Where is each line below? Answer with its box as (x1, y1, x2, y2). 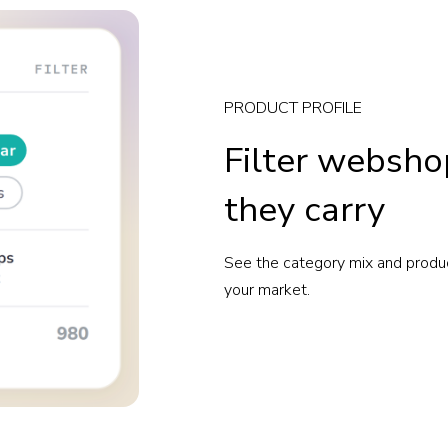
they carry (224, 186, 385, 234)
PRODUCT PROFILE (224, 97, 362, 120)
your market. (224, 279, 310, 302)
